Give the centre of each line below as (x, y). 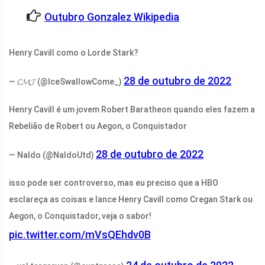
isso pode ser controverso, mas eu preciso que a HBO (114, 183)
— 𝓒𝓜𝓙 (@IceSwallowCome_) (66, 82)
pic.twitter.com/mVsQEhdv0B (80, 235)
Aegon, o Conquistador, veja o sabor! (80, 216)
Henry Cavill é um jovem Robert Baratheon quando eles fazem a (132, 110)
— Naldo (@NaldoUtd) (52, 155)
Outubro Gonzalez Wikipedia (112, 17)
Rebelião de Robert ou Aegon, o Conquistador (98, 126)
